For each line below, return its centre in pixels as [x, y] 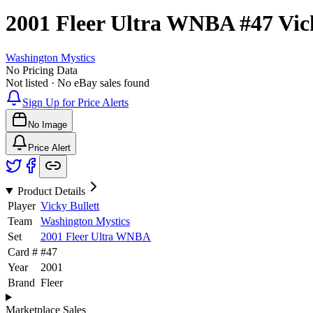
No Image [48, 124]
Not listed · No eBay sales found [78, 82]
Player [22, 205]
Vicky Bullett [70, 205]
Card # [23, 252]
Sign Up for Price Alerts [75, 102]
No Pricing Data [42, 70]
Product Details [51, 191]
